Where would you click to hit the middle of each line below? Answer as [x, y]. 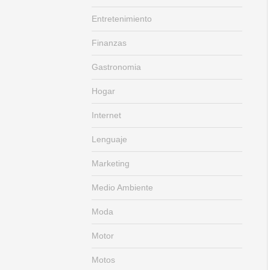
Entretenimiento [122, 19]
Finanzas [109, 43]
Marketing [111, 163]
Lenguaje [109, 139]
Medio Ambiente [122, 187]
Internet [106, 115]
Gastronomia [116, 67]
